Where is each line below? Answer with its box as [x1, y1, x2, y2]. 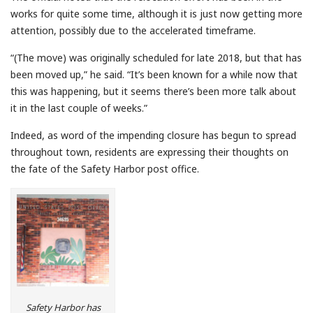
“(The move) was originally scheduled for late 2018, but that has [10, 51, 302, 65]
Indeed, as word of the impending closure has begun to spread [10, 129, 296, 143]
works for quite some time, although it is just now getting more [10, 7, 303, 21]
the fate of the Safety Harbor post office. [10, 162, 199, 176]
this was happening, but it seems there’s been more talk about [10, 85, 296, 99]
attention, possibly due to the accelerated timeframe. [10, 24, 256, 38]
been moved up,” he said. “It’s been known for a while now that [10, 68, 298, 82]
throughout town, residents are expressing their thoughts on [10, 145, 289, 159]
